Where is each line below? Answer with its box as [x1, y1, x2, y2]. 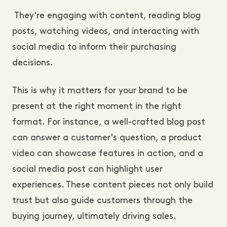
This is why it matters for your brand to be [12, 87, 187, 95]
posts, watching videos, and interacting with [12, 27, 199, 35]
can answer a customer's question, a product [12, 134, 202, 142]
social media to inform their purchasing [12, 43, 176, 51]
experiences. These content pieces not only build [12, 181, 213, 189]
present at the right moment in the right [12, 102, 181, 110]
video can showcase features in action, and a [12, 149, 203, 158]
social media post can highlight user [12, 165, 163, 173]
